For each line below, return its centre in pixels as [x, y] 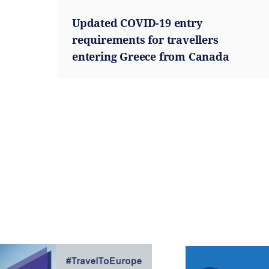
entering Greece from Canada [151, 56]
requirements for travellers [145, 40]
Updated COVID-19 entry [137, 23]
